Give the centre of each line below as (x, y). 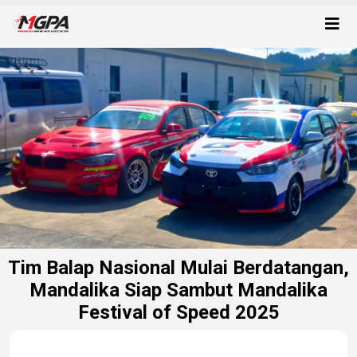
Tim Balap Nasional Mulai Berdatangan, (178, 267)
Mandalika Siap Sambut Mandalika (178, 290)
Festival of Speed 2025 (178, 312)
